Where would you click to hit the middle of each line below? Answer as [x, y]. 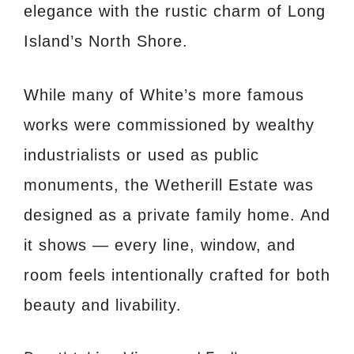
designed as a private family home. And [177, 215]
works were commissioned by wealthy [169, 125]
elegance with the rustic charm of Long [175, 11]
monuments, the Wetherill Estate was [169, 185]
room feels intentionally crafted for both [177, 275]
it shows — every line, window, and [160, 245]
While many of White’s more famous [164, 95]
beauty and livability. [103, 305]
